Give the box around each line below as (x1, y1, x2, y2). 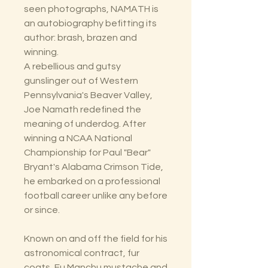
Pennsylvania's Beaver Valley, (24, 90, 153, 100)
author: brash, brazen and (24, 33, 137, 43)
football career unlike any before (24, 191, 167, 201)
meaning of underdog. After (24, 119, 146, 129)
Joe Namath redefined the (24, 105, 141, 115)
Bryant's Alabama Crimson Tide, (24, 162, 163, 172)
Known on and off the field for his (24, 234, 167, 244)
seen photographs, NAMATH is (24, 4, 159, 14)
